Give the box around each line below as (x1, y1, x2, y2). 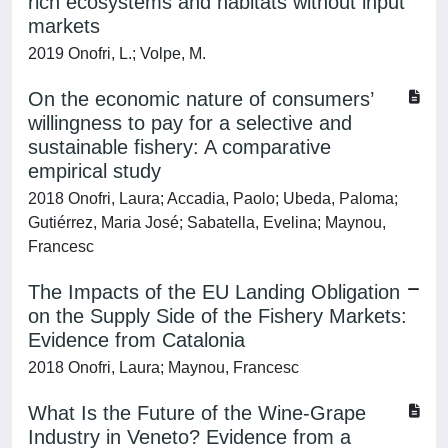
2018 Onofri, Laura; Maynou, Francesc (28, 359, 299, 376)
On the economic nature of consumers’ (28, 88, 373, 110)
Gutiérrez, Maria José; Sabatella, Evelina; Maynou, (28, 214, 386, 231)
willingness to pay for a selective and (28, 112, 352, 134)
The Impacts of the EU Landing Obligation (28, 281, 400, 303)
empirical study (28, 160, 161, 182)
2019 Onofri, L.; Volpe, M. (28, 45, 206, 62)
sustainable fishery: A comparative (28, 136, 331, 158)
